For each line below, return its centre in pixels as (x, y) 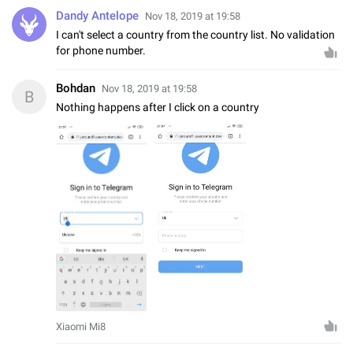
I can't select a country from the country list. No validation (195, 34)
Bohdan (76, 88)
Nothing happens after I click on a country (158, 107)
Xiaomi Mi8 (81, 327)
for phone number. (101, 50)
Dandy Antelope (97, 15)
